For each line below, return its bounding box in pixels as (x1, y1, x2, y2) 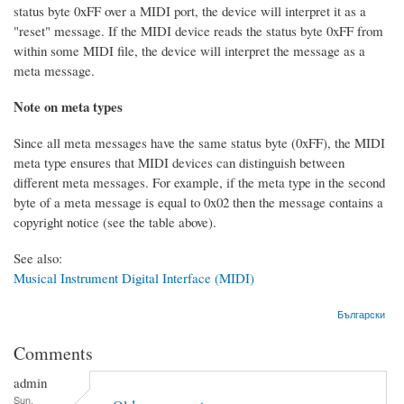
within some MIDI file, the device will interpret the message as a (14, 41, 365, 60)
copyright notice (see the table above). (14, 212, 216, 231)
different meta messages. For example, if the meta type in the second (14, 172, 385, 191)
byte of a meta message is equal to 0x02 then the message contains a (14, 192, 383, 211)
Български (337, 306, 386, 321)
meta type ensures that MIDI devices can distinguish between (14, 152, 344, 171)
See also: (14, 248, 62, 267)
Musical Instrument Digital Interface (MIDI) (14, 268, 254, 287)
